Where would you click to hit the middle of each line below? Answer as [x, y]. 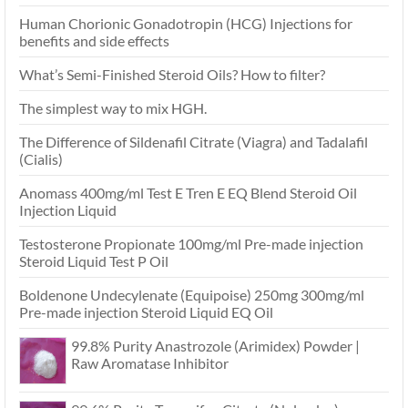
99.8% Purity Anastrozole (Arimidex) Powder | [215, 346]
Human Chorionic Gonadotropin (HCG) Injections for [186, 24]
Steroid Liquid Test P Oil [94, 261]
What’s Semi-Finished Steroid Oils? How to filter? [172, 75]
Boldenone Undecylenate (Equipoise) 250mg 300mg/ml [192, 295]
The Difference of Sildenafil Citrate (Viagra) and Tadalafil [194, 142]
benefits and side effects [94, 41]
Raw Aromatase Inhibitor [150, 363]
